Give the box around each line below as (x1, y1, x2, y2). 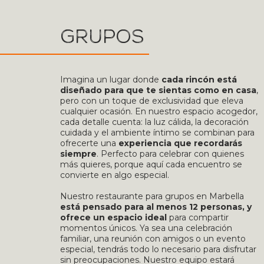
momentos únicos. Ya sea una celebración (60, 223, 232, 233)
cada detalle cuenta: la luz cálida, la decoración (60, 117, 249, 127)
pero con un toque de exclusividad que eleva (60, 95, 243, 106)
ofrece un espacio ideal (60, 212, 167, 223)
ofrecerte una (60, 138, 118, 148)
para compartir (167, 212, 229, 223)
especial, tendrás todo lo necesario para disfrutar (60, 244, 256, 255)
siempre (60, 148, 97, 159)
